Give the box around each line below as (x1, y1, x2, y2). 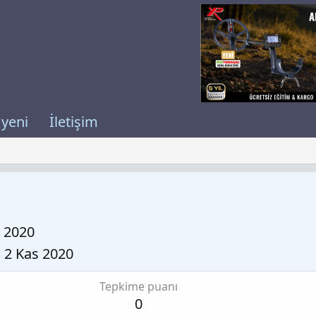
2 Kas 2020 (4, 243, 73, 263)
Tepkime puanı (99, 278, 178, 294)
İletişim (49, 112, 98, 132)
